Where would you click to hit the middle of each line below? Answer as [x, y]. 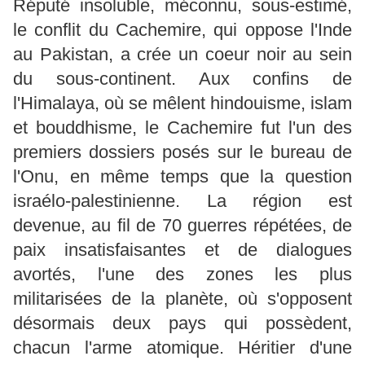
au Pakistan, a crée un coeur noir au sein [182, 54]
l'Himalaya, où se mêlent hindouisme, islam [182, 103]
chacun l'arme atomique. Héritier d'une [182, 347]
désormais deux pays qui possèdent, [182, 323]
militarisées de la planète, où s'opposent [182, 298]
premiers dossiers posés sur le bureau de [182, 152]
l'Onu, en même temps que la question [182, 176]
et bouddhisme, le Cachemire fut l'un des [182, 127]
